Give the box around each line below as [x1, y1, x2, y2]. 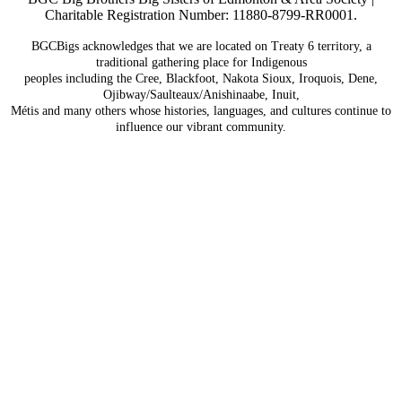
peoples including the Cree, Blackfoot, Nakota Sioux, [24, 71, 299, 85]
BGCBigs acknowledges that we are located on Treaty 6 [31, 39, 318, 53]
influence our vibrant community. [116, 119, 286, 134]
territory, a [317, 39, 371, 53]
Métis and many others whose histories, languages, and [11, 103, 292, 118]
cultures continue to [292, 103, 391, 118]
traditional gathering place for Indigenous [95, 55, 307, 69]
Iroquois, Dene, [299, 71, 378, 85]
